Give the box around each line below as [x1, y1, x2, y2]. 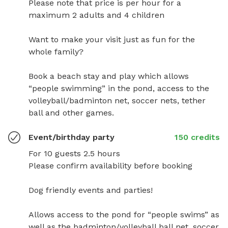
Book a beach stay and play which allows [28, 71, 189, 81]
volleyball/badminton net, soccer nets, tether [28, 95, 206, 105]
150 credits [175, 132, 220, 142]
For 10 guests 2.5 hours [28, 148, 120, 158]
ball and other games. [28, 107, 114, 118]
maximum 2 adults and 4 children [28, 10, 167, 20]
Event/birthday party [28, 132, 115, 142]
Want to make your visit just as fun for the [28, 34, 195, 44]
